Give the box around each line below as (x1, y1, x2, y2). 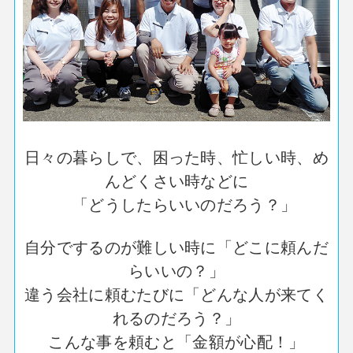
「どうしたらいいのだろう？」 (56, 192, 297, 216)
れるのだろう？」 (112, 306, 241, 329)
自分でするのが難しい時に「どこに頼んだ (24, 235, 329, 258)
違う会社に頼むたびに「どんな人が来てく (24, 282, 329, 306)
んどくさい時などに (104, 169, 249, 192)
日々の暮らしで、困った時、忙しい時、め (24, 145, 329, 169)
